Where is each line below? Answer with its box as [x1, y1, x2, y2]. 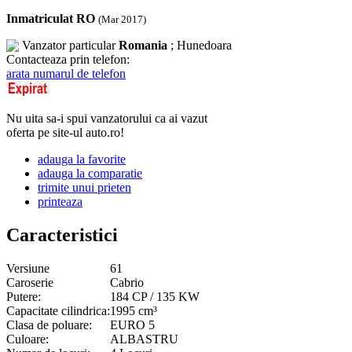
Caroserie [6, 275, 53, 289]
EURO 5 [110, 317, 155, 332]
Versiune [6, 261, 49, 275]
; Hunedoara [167, 38, 232, 52]
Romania [119, 38, 167, 52]
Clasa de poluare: [6, 317, 92, 332]
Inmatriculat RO [6, 11, 95, 25]
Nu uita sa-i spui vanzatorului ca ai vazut [6, 111, 207, 125]
